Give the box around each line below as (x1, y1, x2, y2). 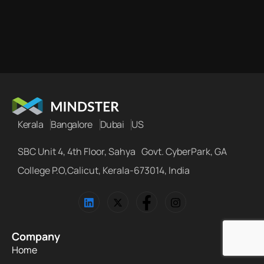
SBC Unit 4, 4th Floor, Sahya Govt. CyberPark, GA (18, 145, 227, 159)
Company (12, 229, 60, 244)
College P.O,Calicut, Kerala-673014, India (18, 164, 190, 177)
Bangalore (51, 118, 93, 131)
